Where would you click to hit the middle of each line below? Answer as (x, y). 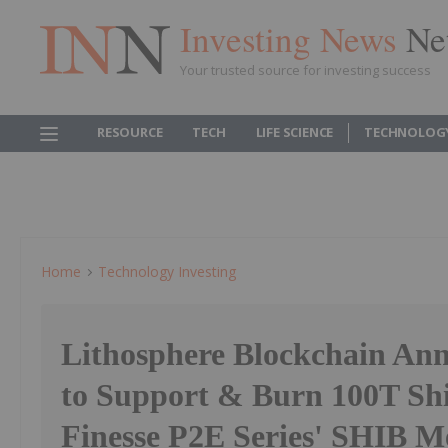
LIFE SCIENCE (294, 132)
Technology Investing (167, 271)
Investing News (293, 38)
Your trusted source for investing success (305, 69)
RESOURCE (130, 132)
